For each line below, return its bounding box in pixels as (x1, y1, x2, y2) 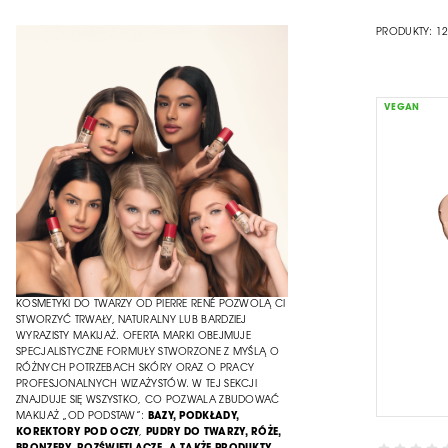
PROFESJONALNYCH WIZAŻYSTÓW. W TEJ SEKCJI (16, 379, 258, 390)
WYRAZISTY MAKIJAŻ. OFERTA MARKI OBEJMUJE (16, 331, 252, 342)
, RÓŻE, (244, 427, 282, 438)
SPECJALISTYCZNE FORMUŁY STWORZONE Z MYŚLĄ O (16, 347, 279, 358)
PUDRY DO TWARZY (146, 427, 245, 438)
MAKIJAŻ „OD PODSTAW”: (16, 411, 148, 422)
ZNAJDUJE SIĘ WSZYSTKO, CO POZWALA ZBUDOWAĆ (16, 395, 280, 406)
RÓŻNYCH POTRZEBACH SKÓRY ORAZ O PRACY (16, 363, 255, 374)
